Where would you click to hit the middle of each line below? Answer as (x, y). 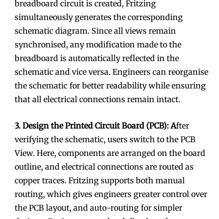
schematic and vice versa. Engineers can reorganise (111, 72)
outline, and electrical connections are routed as (104, 166)
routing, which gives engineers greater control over (111, 194)
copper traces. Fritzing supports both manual (100, 180)
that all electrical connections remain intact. (98, 99)
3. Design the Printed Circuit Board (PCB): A (95, 125)
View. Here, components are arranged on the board (110, 153)
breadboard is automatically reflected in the (97, 58)
